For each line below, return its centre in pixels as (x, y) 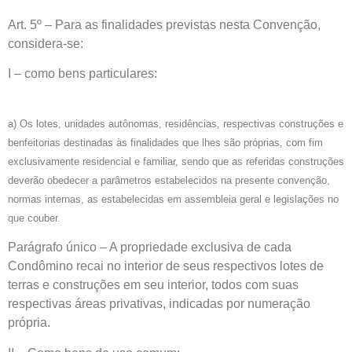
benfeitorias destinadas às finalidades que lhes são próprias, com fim (165, 142)
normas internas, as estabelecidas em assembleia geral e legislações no (173, 199)
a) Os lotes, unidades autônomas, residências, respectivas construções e (176, 123)
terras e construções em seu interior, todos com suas (153, 285)
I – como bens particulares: (82, 74)
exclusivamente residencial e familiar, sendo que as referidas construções (176, 161)
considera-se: (46, 44)
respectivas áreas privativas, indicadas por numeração (159, 304)
